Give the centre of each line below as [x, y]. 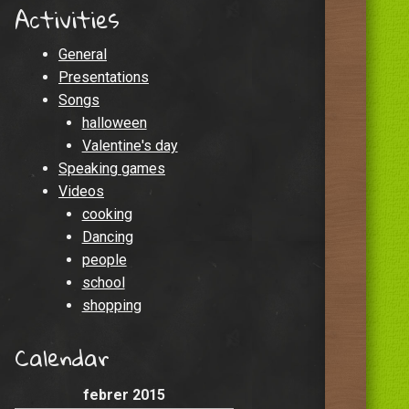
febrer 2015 [124, 394]
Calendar [62, 357]
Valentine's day [130, 145]
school [103, 282]
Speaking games [112, 168]
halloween [114, 122]
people [104, 259]
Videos [81, 191]
